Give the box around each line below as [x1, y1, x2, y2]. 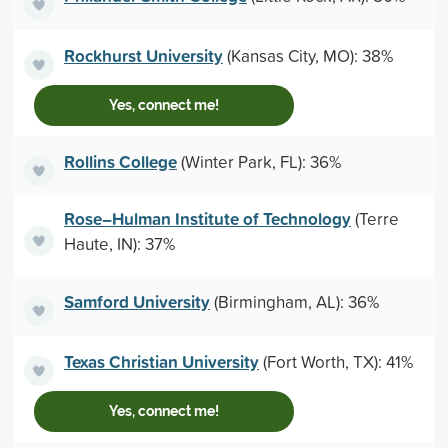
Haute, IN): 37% [63, 232, 175, 255]
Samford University [63, 288, 210, 314]
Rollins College [63, 148, 177, 174]
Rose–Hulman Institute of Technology [63, 206, 351, 231]
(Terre [350, 207, 399, 230]
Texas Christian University [63, 348, 259, 374]
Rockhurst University [63, 42, 223, 68]
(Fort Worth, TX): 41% [258, 349, 413, 373]
